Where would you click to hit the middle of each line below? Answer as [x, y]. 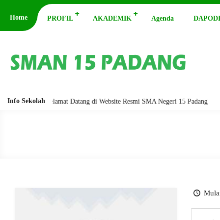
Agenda [163, 18]
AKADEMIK [112, 18]
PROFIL [60, 18]
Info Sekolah [26, 101]
